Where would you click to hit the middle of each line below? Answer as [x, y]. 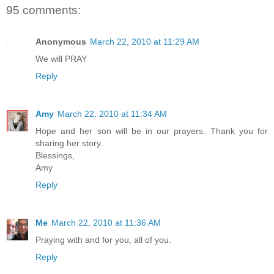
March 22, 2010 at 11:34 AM [112, 114]
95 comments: [43, 10]
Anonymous [61, 42]
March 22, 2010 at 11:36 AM [106, 223]
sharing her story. [69, 143]
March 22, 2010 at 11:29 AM [145, 42]
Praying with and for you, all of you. [103, 240]
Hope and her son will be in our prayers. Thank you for [152, 131]
